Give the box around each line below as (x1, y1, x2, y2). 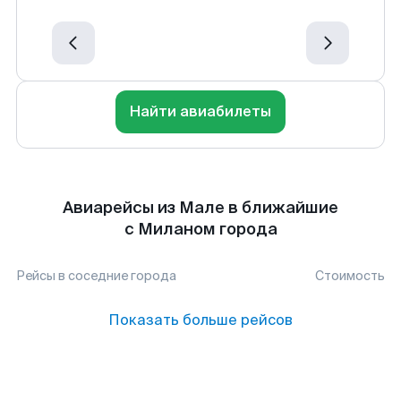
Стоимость (315, 268, 385, 284)
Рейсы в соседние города (16, 268, 176, 284)
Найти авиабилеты (130, 102, 271, 121)
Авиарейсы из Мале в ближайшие (63, 197, 338, 218)
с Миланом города (124, 218, 277, 240)
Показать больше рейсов (108, 311, 293, 329)
